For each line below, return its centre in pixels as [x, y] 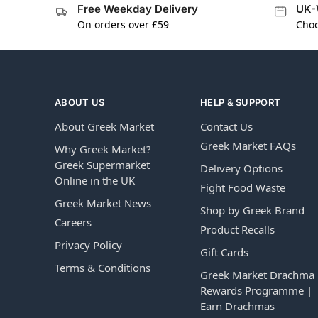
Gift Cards [224, 252]
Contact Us [226, 126]
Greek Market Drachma [257, 274]
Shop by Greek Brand [252, 210]
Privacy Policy [88, 245]
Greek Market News [103, 203]
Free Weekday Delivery [138, 9]
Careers [73, 222]
